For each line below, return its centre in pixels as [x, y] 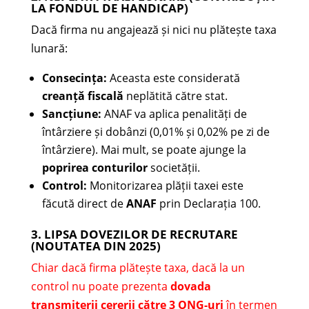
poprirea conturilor [94, 168]
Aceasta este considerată [173, 78]
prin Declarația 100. [208, 204]
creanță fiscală [82, 96]
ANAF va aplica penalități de [174, 114]
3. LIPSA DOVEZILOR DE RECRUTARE [134, 235]
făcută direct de [84, 204]
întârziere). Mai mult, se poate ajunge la [144, 150]
